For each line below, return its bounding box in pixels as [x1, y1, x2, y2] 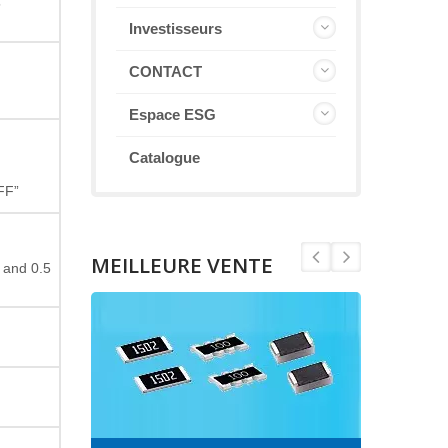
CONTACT [129, 63, 202, 80]
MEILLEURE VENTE [91, 251, 273, 279]
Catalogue [129, 149, 200, 166]
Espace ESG [129, 106, 216, 123]
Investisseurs [129, 20, 222, 37]
